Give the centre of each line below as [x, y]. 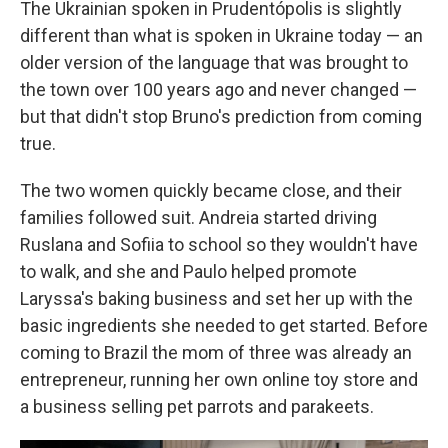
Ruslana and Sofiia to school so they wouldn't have [219, 245]
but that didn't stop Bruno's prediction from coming [221, 117]
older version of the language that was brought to [214, 63]
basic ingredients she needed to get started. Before [224, 326]
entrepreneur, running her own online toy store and [219, 380]
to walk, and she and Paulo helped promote [188, 272]
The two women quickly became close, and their [211, 191]
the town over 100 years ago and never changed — [218, 90]
